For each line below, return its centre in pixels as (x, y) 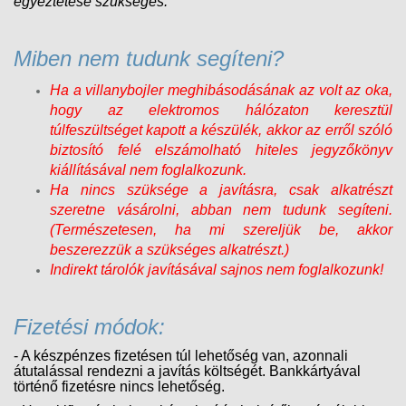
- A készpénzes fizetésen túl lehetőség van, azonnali (181, 355)
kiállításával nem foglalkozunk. (148, 169)
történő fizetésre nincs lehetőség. (119, 386)
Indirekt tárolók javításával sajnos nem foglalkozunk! (217, 269)
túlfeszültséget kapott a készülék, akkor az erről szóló (221, 130)
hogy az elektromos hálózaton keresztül (221, 110)
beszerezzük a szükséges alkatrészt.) (169, 249)
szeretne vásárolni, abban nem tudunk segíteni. (221, 209)
